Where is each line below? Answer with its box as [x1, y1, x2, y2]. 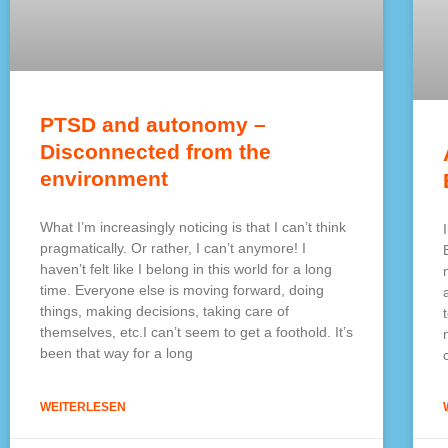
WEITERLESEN [40, 400, 126, 415]
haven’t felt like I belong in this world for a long [40, 261, 332, 278]
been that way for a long [40, 345, 193, 362]
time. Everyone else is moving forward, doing [40, 282, 324, 299]
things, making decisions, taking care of [40, 303, 289, 320]
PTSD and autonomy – [40, 113, 266, 137]
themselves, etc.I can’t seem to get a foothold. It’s [40, 324, 353, 341]
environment [40, 167, 168, 191]
